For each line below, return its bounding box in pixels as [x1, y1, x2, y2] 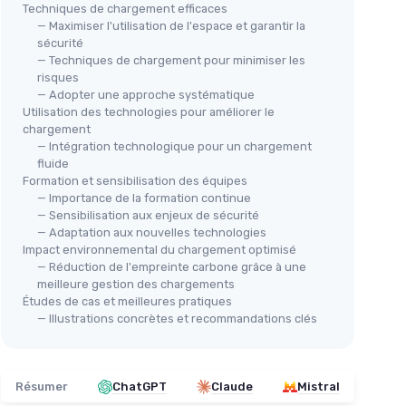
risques [37, 71, 79, 84]
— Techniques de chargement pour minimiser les [37, 53, 305, 67]
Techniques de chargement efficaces [23, 2, 227, 15]
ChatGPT [112, 380, 167, 393]
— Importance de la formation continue [37, 191, 251, 205]
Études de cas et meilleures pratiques [23, 295, 232, 308]
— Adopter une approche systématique [37, 88, 255, 101]
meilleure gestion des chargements [37, 277, 235, 291]
